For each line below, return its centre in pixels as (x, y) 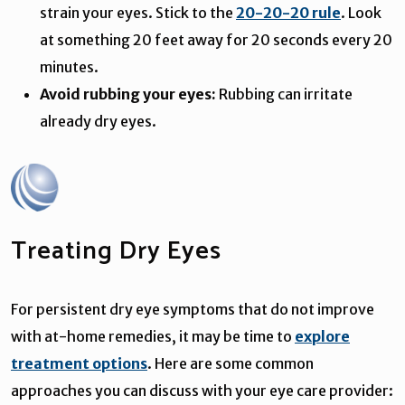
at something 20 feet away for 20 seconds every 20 (216, 39)
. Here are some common (231, 363)
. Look (361, 12)
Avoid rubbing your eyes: (128, 94)
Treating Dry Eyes (119, 251)
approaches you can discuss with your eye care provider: (202, 390)
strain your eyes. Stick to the (138, 12)
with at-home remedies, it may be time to (153, 336)
